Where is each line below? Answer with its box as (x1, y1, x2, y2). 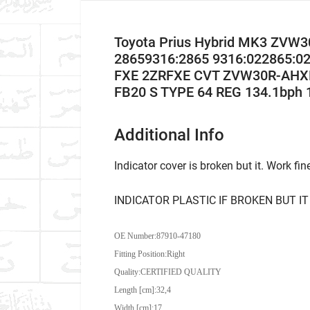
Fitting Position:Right (114, 249, 185, 259)
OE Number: (114, 231, 156, 241)
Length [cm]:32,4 (114, 285, 171, 295)
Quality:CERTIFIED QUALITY (114, 267, 221, 277)
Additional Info (114, 125, 224, 145)
